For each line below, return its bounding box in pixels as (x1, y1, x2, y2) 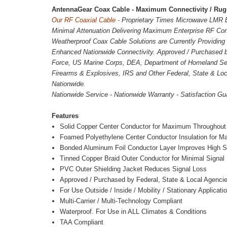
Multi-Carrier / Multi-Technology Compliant (60, 197, 183, 205)
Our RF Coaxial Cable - (52, 16, 122, 24)
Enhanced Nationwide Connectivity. (52, 48, 157, 56)
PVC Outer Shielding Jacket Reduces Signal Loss (60, 165, 207, 173)
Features (52, 112, 79, 120)
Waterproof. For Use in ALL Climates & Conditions (60, 208, 207, 216)
